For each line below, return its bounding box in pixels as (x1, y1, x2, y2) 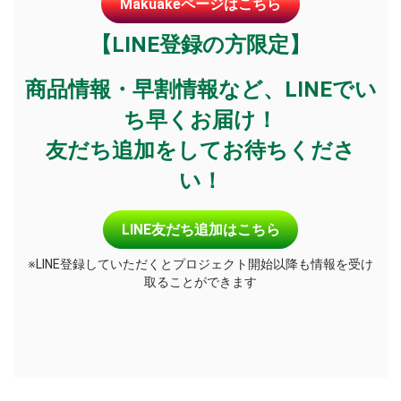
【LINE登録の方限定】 (90, 32, 311, 58)
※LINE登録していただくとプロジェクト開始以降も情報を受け (28, 257, 373, 272)
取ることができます (144, 275, 257, 290)
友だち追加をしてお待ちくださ (46, 138, 355, 164)
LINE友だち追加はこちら (121, 220, 280, 238)
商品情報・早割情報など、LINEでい (24, 77, 377, 103)
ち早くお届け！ (124, 107, 277, 133)
